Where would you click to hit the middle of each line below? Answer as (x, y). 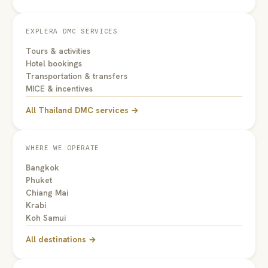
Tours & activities (58, 51)
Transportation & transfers (77, 76)
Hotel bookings (54, 63)
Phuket (39, 180)
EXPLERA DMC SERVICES (72, 31)
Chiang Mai (47, 192)
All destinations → (61, 239)
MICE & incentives (60, 88)
